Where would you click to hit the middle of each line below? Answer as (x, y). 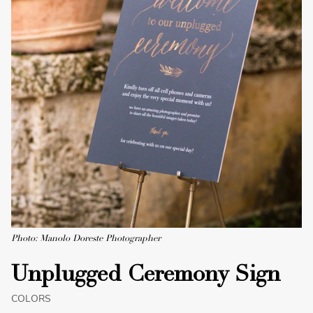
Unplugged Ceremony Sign (146, 276)
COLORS (31, 299)
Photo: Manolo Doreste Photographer (86, 240)
